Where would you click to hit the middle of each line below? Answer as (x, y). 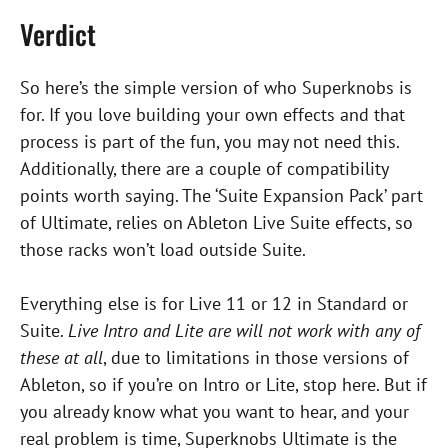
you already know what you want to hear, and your (214, 412)
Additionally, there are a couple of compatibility (204, 169)
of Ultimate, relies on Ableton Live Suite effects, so (216, 223)
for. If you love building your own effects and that (212, 115)
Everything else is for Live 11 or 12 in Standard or (214, 304)
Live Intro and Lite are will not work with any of (244, 331)
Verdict (58, 34)
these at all (61, 358)
